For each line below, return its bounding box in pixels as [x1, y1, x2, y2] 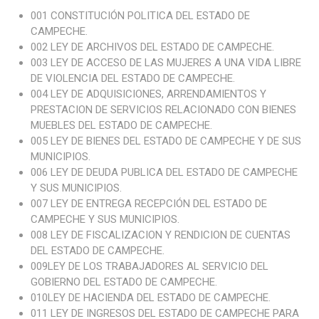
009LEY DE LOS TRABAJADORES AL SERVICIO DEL [30, 260, 268, 273]
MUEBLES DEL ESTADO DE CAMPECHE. [30, 119, 212, 132]
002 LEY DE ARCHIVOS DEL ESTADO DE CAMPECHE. [30, 41, 274, 53]
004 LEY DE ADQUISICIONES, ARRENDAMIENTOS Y [30, 88, 266, 100]
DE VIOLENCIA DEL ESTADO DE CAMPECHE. [30, 72, 235, 85]
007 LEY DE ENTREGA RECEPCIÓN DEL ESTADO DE [30, 197, 267, 210]
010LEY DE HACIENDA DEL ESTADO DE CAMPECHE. [30, 291, 271, 304]
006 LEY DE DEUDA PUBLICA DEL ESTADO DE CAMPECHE [30, 166, 298, 179]
